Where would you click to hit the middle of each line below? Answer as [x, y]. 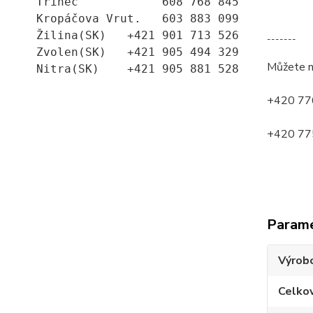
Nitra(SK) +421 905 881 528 [138, 69]
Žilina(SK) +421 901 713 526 [138, 36]
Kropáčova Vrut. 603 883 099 [138, 19]
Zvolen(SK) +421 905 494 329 [138, 52]
